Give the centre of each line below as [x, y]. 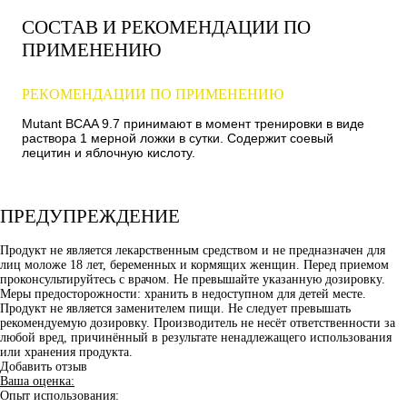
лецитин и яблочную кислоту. [109, 152]
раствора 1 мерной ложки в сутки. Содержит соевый [178, 138]
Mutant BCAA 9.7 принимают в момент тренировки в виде [193, 123]
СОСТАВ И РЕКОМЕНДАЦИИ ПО [166, 27]
